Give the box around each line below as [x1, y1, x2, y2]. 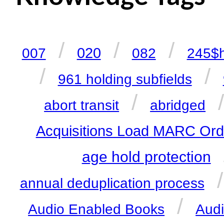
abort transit [44, 97, 119, 113]
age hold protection [81, 148, 211, 165]
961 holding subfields [57, 71, 192, 87]
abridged [150, 97, 206, 113]
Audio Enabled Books [28, 201, 165, 217]
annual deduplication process [19, 175, 204, 191]
